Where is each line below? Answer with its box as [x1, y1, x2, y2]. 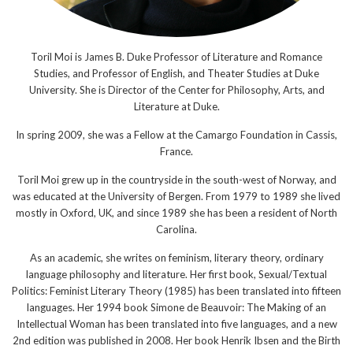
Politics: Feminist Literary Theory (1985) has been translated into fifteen [12, 284, 341, 297]
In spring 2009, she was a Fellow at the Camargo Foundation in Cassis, [16, 128, 337, 141]
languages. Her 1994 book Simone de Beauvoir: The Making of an [27, 300, 326, 314]
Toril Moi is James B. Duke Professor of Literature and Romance [31, 50, 322, 63]
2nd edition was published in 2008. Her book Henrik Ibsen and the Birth [13, 333, 340, 347]
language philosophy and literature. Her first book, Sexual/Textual [26, 267, 327, 281]
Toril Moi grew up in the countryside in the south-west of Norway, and [17, 173, 336, 186]
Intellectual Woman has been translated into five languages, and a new [16, 317, 337, 330]
